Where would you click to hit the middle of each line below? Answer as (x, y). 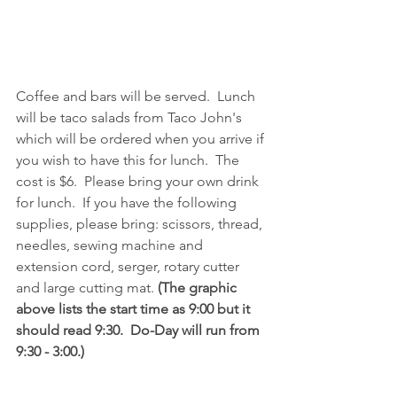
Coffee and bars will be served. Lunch (137, 97)
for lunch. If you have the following (128, 203)
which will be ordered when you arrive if (142, 139)
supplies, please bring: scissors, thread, (141, 224)
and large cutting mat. (87, 288)
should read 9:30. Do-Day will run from (140, 331)
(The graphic (199, 288)
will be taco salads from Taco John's (131, 118)
